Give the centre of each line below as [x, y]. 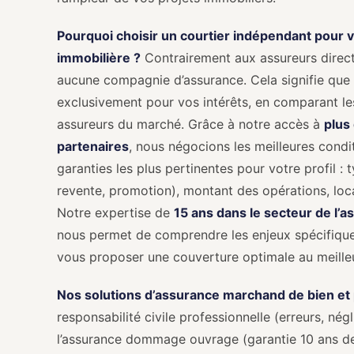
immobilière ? [99, 58]
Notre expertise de [115, 213]
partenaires [93, 146]
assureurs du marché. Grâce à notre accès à [190, 124]
